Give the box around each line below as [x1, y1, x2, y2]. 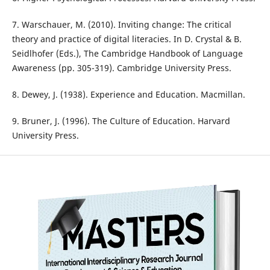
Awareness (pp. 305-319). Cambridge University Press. [11, 62, 231, 74]
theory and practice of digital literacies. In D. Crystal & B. [11, 33, 242, 45]
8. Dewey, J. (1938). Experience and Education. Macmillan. [11, 89, 245, 101]
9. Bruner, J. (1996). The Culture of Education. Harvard [11, 115, 230, 127]
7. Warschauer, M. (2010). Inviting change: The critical [11, 19, 231, 31]
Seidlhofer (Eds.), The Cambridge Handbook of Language [11, 48, 243, 60]
